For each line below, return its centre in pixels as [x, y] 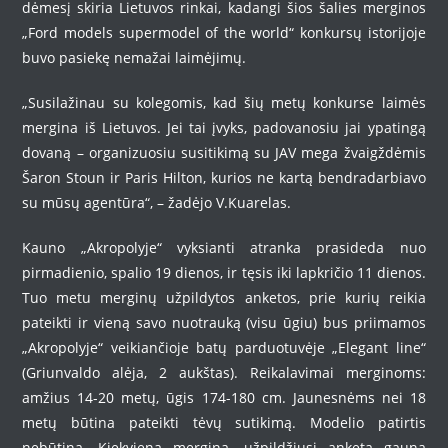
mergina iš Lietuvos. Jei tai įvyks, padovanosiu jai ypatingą [224, 127]
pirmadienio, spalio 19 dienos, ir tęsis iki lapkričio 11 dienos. [224, 272]
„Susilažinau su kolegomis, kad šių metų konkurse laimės [224, 102]
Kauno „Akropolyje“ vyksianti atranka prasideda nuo [224, 247]
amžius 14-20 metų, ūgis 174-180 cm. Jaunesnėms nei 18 [224, 397]
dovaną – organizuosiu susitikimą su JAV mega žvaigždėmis [224, 152]
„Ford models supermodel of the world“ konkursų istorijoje [224, 32]
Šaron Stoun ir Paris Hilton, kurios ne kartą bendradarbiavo [224, 177]
